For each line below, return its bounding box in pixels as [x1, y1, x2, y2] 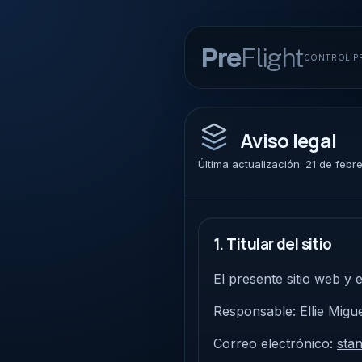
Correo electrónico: [213, 335, 337, 351]
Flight [241, 42, 304, 73]
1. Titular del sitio [213, 234, 332, 255]
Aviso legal [240, 127, 337, 154]
